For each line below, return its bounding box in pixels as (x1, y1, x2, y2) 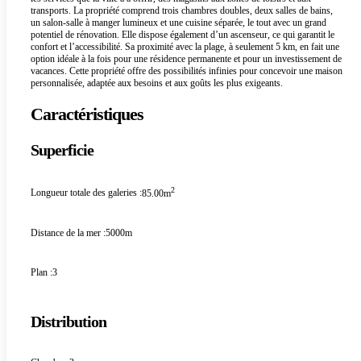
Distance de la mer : (31, 227, 106, 239)
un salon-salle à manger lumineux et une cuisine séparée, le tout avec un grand (31, 17, 326, 29)
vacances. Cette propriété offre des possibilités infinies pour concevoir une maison (31, 65, 342, 77)
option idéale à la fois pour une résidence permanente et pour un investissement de (31, 53, 342, 65)
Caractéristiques (31, 104, 143, 125)
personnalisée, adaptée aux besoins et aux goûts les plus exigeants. (31, 77, 283, 89)
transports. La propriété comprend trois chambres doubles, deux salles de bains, (31, 5, 333, 17)
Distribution (31, 313, 106, 331)
